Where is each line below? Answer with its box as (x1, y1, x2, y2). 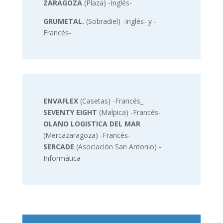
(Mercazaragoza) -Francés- (43, 130, 130, 140)
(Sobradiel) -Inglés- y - (84, 16, 156, 26)
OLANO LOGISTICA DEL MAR (43, 118, 140, 128)
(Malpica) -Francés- (97, 107, 161, 117)
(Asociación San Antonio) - (74, 141, 161, 151)
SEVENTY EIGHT (43, 107, 97, 117)
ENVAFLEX (43, 96, 78, 106)
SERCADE (43, 141, 74, 151)
